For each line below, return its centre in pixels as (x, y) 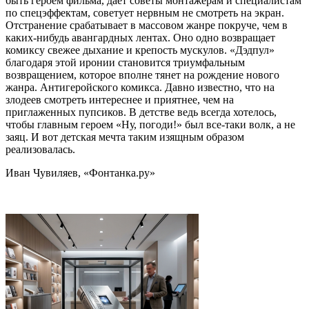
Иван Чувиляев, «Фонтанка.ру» (80, 172)
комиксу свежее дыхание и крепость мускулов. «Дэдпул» (140, 50)
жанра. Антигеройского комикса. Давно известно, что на (140, 87)
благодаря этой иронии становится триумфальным (125, 62)
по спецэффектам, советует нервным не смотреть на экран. (145, 12)
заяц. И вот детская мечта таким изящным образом (125, 137)
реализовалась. (40, 149)
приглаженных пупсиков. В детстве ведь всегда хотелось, (141, 112)
